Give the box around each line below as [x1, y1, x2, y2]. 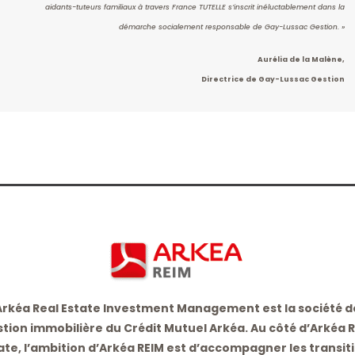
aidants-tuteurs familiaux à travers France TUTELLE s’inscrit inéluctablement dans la [45, 2, 345, 13]
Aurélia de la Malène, [258, 55, 345, 65]
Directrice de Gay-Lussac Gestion [201, 74, 345, 85]
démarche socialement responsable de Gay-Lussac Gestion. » [119, 22, 345, 32]
